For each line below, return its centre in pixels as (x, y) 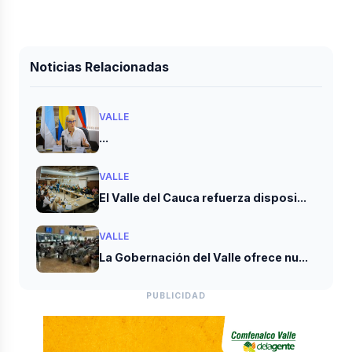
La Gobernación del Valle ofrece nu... (204, 257)
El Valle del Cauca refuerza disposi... (203, 197)
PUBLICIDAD (176, 296)
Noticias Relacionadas (100, 66)
